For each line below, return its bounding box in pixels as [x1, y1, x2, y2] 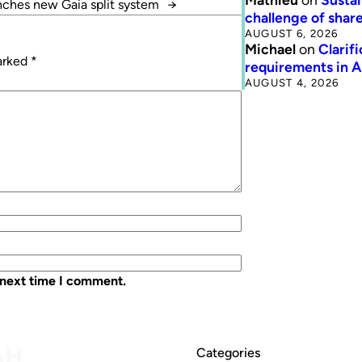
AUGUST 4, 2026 [244, 75, 339, 89]
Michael [244, 40, 296, 57]
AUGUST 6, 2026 [244, 26, 339, 40]
